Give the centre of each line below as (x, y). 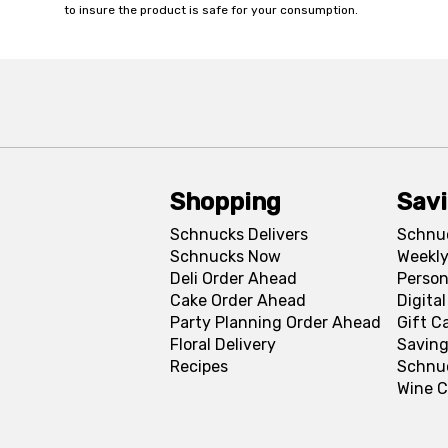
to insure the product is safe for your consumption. (211, 10)
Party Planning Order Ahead (275, 322)
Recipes (198, 366)
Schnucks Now (225, 256)
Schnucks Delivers (238, 234)
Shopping (225, 202)
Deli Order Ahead (233, 278)
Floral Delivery (222, 344)
